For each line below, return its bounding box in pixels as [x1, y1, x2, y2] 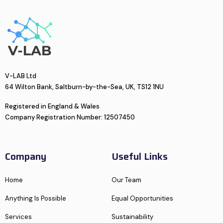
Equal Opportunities [111, 194, 173, 203]
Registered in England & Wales [5, 102, 100, 111]
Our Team [111, 175, 141, 184]
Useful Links [111, 148, 168, 164]
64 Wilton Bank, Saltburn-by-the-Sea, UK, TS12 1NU [5, 82, 164, 91]
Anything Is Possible [5, 194, 66, 203]
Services [5, 212, 32, 221]
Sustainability [111, 212, 153, 221]
